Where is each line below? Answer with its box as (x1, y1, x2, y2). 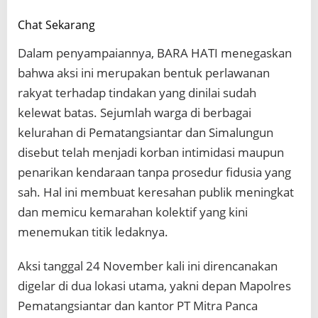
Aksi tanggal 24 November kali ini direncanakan (18, 258, 278, 275)
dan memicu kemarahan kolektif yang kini (18, 204, 248, 221)
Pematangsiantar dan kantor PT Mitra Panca (18, 297, 258, 314)
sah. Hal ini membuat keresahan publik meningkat (18, 184, 294, 201)
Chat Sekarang (18, 17, 95, 33)
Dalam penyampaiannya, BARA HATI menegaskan (18, 45, 292, 62)
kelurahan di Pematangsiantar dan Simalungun (18, 124, 273, 141)
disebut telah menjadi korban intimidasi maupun (18, 144, 284, 161)
